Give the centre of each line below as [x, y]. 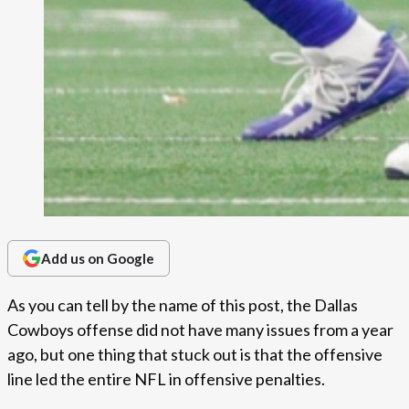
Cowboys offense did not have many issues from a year [200, 330]
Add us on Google [98, 259]
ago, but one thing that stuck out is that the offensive [195, 355]
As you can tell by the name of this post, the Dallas [183, 305]
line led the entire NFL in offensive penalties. [166, 379]
